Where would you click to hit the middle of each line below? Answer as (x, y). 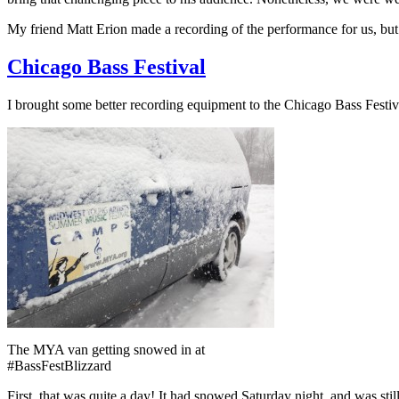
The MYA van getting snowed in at (106, 350)
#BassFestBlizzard (59, 366)
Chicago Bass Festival (106, 67)
